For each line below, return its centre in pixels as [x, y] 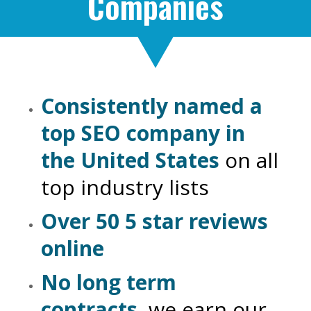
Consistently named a [151, 106]
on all [251, 160]
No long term [108, 282]
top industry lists [125, 187]
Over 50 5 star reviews [154, 221]
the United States [130, 160]
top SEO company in [143, 133]
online [72, 248]
